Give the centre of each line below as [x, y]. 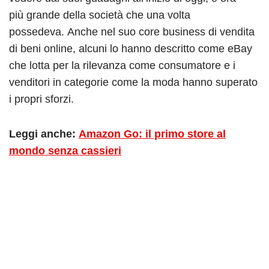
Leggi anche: [44, 134]
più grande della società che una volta [100, 15]
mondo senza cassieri [65, 150]
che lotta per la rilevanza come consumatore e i [122, 65]
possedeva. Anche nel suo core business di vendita [132, 32]
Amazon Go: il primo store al [152, 134]
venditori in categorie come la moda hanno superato [133, 82]
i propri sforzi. [41, 99]
